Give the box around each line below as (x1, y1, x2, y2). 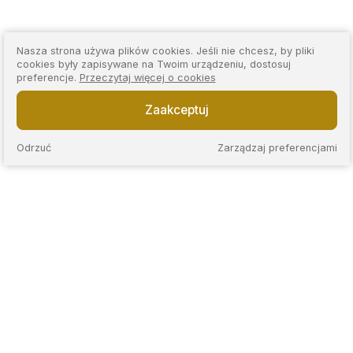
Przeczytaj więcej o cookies (79, 71, 216, 84)
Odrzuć (16, 141, 51, 154)
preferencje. (16, 71, 80, 84)
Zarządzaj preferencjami (217, 141, 337, 154)
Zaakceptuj (144, 102, 209, 118)
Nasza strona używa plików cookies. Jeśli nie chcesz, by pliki (16, 44, 314, 57)
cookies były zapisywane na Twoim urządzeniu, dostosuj (16, 58, 291, 70)
